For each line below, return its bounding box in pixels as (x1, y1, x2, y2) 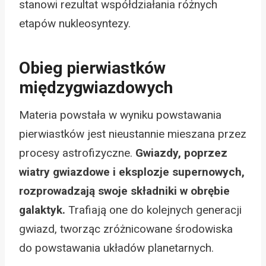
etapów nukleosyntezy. (19, 16, 131, 30)
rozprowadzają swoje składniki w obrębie (19, 183, 230, 198)
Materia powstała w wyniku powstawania (19, 107, 221, 122)
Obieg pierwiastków (19, 58, 166, 78)
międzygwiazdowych (19, 77, 173, 97)
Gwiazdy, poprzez (135, 145, 227, 160)
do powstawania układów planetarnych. (19, 240, 214, 255)
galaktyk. (19, 202, 65, 217)
